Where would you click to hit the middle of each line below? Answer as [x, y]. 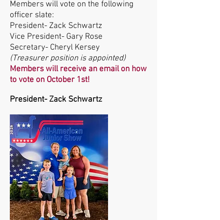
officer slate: [32, 15]
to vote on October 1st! [50, 80]
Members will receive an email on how [78, 69]
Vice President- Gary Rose [56, 37]
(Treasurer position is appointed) [68, 59]
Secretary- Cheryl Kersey [55, 48]
